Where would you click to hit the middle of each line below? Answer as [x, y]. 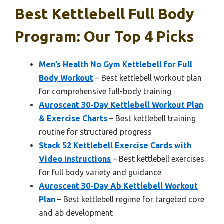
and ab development [76, 213]
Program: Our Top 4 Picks [104, 37]
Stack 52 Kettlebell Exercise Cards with [115, 146]
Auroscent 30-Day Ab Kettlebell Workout [118, 186]
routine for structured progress [95, 132]
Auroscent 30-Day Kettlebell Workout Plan [121, 105]
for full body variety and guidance [100, 173]
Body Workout [66, 78]
